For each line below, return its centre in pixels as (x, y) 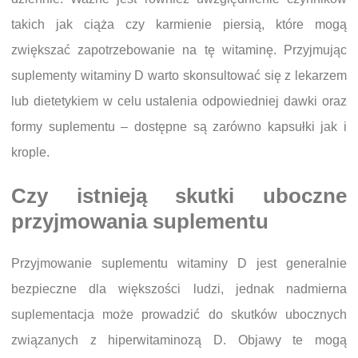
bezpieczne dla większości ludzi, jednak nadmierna (179, 288)
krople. (30, 153)
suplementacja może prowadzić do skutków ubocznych (179, 314)
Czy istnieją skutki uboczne (179, 195)
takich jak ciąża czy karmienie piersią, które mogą (179, 25)
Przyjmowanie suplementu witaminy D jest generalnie (179, 263)
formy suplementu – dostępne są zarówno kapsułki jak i (179, 127)
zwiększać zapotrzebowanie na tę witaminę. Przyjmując (179, 50)
